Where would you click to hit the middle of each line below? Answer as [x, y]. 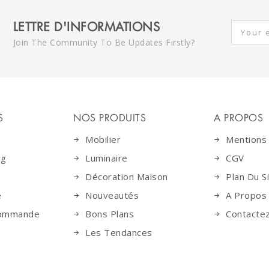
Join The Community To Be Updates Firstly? [104, 42]
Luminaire [107, 158]
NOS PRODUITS [110, 118]
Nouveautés [112, 195]
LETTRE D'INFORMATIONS [86, 27]
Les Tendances [119, 232]
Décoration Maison [127, 177]
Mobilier [103, 139]
